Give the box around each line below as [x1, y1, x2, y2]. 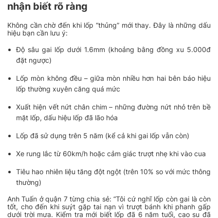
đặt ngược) [16, 56, 52, 65]
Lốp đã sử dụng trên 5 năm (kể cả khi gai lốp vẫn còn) [16, 131, 190, 140]
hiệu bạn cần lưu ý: [7, 29, 68, 37]
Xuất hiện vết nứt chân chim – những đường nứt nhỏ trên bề [16, 103, 211, 111]
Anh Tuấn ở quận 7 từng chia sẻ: [7, 195, 114, 203]
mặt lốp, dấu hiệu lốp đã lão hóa [16, 113, 118, 122]
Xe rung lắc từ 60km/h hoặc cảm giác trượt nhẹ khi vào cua [16, 149, 206, 158]
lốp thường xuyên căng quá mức [16, 85, 121, 93]
